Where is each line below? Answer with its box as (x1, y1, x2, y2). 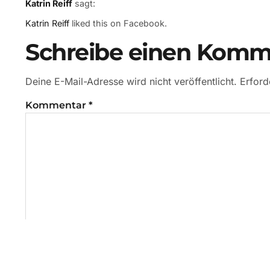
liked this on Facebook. (69, 18, 167, 29)
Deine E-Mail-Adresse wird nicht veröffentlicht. (25, 75, 237, 87)
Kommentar (25, 99, 89, 111)
